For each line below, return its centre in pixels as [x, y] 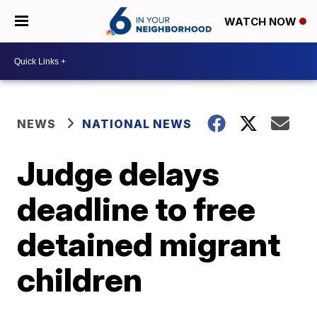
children [80, 279]
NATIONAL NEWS [137, 124]
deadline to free [137, 209]
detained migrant [149, 244]
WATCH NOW [262, 22]
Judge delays [119, 173]
